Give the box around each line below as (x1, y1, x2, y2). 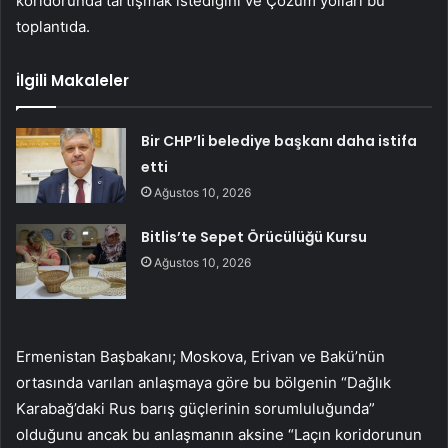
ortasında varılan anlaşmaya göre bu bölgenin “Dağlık (16, 372, 391, 392)
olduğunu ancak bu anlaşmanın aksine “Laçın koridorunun (16, 424, 422, 444)
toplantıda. (16, 16, 90, 36)
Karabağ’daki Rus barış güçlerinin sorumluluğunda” (16, 398, 375, 418)
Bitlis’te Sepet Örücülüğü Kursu (141, 226, 368, 247)
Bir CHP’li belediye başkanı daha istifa (141, 130, 418, 151)
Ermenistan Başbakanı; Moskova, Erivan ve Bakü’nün (16, 346, 385, 366)
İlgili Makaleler (16, 69, 129, 91)
